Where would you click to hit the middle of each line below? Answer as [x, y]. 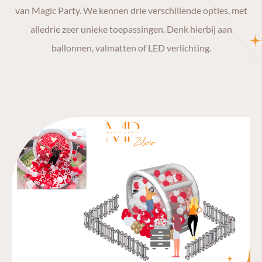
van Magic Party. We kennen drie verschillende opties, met [131, 11]
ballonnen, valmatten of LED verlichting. [131, 48]
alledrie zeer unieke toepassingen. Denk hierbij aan [131, 29]
